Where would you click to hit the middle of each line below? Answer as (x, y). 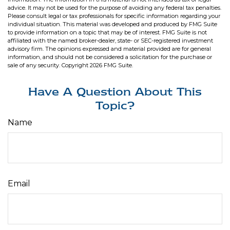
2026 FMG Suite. (111, 65)
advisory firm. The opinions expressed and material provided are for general (109, 49)
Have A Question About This (115, 92)
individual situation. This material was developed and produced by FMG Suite (112, 24)
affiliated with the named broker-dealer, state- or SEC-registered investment (110, 41)
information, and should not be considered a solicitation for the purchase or (110, 57)
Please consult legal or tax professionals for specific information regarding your (114, 16)
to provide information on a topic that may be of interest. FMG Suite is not (107, 33)
